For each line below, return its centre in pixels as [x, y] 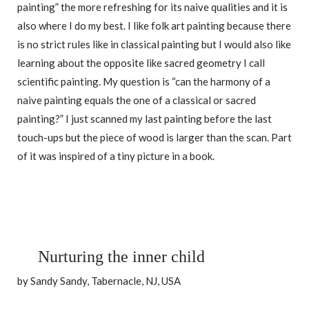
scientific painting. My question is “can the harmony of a [144, 82]
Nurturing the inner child [121, 257]
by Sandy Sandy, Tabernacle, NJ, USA [99, 281]
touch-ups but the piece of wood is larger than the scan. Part [154, 138]
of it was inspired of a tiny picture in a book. [116, 156]
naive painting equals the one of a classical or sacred [137, 100]
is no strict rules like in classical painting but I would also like [154, 44]
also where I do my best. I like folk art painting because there [154, 26]
